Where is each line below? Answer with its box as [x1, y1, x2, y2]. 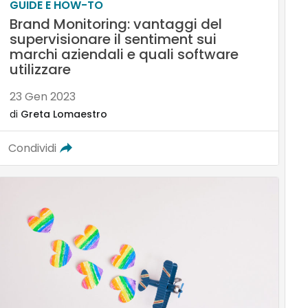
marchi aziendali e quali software [9, 44, 239, 64]
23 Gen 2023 [9, 88, 76, 104]
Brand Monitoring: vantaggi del [9, 14, 222, 34]
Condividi [8, 140, 56, 156]
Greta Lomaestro [20, 107, 107, 121]
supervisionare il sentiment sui [9, 29, 217, 49]
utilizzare [9, 59, 71, 79]
